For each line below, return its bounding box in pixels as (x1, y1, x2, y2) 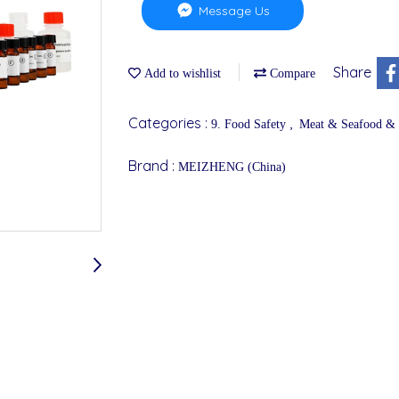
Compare (266, 66, 315, 80)
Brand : (128, 156, 178, 175)
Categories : (128, 113, 211, 132)
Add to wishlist (141, 66, 221, 80)
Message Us (195, 2, 271, 19)
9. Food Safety (211, 117, 289, 131)
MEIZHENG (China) (178, 159, 286, 174)
